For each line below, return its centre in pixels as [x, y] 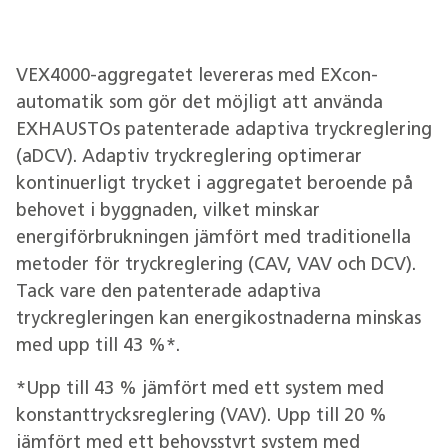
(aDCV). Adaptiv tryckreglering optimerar [189, 158]
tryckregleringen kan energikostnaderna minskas [218, 320]
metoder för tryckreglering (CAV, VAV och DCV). [216, 266]
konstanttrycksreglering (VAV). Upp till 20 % [201, 417]
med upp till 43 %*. [98, 347]
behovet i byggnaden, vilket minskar [168, 212]
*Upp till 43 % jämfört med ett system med [200, 390]
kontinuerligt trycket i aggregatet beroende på [214, 185]
